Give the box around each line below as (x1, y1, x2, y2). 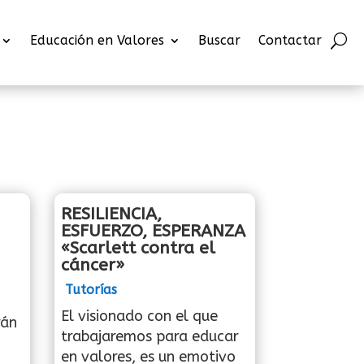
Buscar (198, 32, 240, 48)
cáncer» (61, 254, 125, 275)
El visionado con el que (61, 306, 219, 325)
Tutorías (65, 281, 118, 297)
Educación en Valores (30, 32, 164, 48)
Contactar (258, 32, 322, 48)
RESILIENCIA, (61, 203, 162, 224)
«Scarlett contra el (61, 237, 216, 258)
